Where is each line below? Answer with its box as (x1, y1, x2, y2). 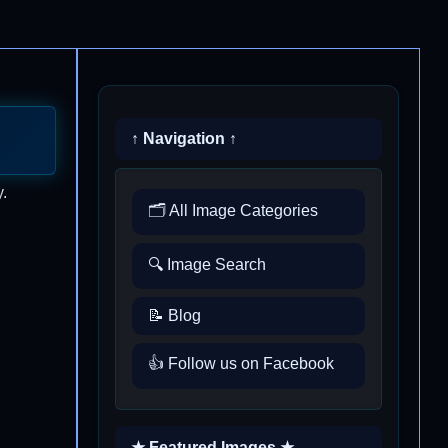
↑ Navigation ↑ (131, 130, 237, 147)
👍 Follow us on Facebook (148, 355, 334, 373)
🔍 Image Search (148, 255, 266, 273)
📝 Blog (148, 306, 201, 324)
